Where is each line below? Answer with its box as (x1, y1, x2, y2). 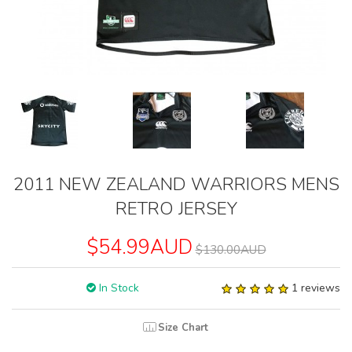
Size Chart (158, 321, 208, 335)
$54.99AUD (86, 234, 192, 262)
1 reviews (291, 280, 340, 296)
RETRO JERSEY (115, 196, 237, 222)
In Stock (95, 280, 139, 296)
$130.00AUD (195, 241, 266, 258)
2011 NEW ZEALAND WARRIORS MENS (13, 172, 339, 197)
